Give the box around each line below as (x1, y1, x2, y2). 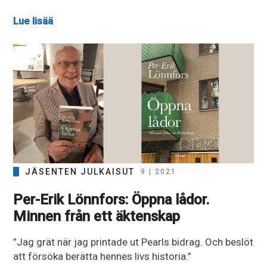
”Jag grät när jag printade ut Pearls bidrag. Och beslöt (13, 236, 254, 249)
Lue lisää (13, 15, 54, 27)
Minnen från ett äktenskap (13, 208, 181, 225)
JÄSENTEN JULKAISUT (25, 167, 135, 177)
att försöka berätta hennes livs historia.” (13, 250, 192, 263)
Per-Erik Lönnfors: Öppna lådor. (13, 191, 210, 209)
